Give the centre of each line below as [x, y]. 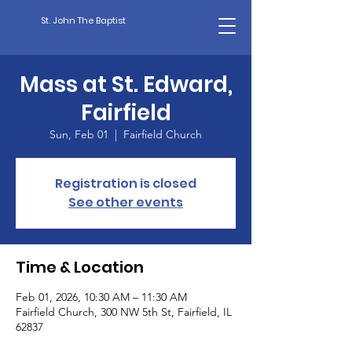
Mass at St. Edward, [126, 84]
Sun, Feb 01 [79, 134]
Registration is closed [126, 183]
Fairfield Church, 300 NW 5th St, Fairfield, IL [124, 312]
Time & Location [80, 267]
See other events [126, 202]
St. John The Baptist [83, 20]
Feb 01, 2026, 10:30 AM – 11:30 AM [101, 297]
